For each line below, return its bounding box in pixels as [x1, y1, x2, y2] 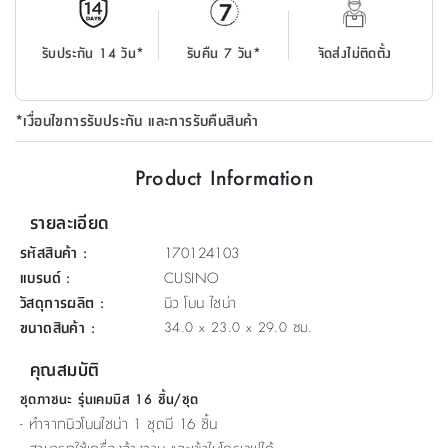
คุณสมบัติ [30, 355, 100, 383]
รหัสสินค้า [20, 240, 78, 264]
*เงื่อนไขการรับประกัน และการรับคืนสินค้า [15, 108, 259, 131]
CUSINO [163, 265, 220, 289]
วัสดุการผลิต [20, 290, 95, 314]
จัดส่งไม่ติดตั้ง [317, 41, 392, 62]
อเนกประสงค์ [25, 81, 103, 105]
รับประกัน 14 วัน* [42, 41, 145, 62]
